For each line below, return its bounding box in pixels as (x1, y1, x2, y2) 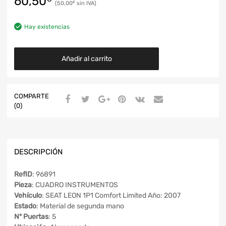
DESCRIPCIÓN (14, 147, 63, 156)
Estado (14, 202, 36, 211)
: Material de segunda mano (36, 202, 124, 211)
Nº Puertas (14, 212, 48, 221)
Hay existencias (24, 23, 70, 30)
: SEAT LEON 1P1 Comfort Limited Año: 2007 (42, 191, 181, 200)
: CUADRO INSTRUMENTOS (32, 181, 118, 190)
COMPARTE (14, 92, 49, 100)
